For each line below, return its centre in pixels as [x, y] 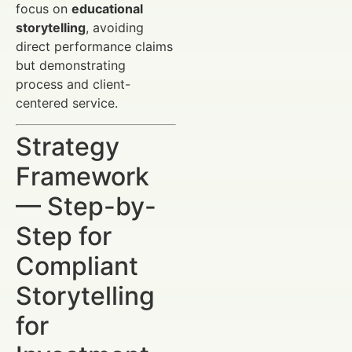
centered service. [67, 103]
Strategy [68, 146]
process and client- [73, 84]
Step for [64, 236]
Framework [82, 176]
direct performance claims [94, 47]
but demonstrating [71, 66]
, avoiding [115, 28]
